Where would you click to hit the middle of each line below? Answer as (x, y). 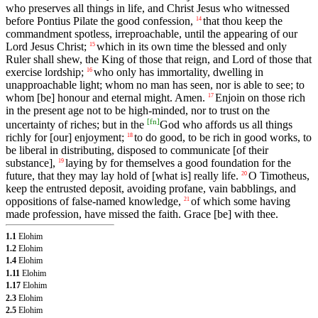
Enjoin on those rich (260, 97)
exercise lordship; (45, 72)
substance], (31, 163)
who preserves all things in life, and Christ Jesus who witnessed (148, 8)
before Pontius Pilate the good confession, (99, 21)
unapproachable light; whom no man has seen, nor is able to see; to (155, 84)
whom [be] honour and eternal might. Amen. (105, 97)
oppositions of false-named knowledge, (93, 201)
